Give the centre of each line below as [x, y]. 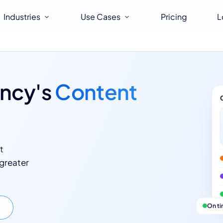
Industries [22, 17]
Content [96, 91]
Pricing [174, 17]
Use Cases [100, 17]
